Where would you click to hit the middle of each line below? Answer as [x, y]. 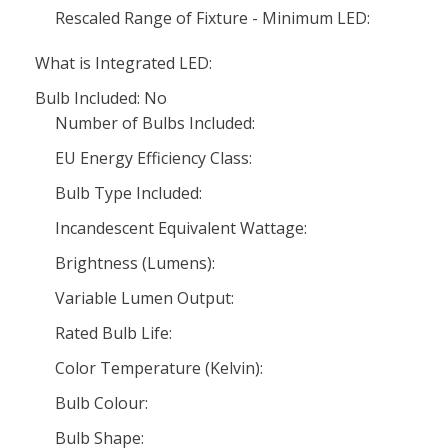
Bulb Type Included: [128, 193]
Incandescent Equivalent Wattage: [181, 228]
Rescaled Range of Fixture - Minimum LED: [212, 18]
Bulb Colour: [101, 403]
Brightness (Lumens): [135, 263]
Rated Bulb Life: [113, 333]
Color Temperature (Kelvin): [159, 368]
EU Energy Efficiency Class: [153, 158]
